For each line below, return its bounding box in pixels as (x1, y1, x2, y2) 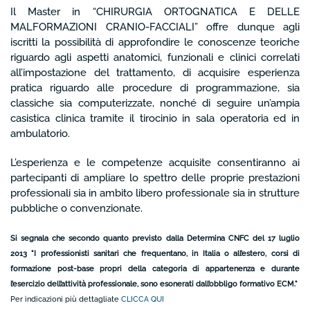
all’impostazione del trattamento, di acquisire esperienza (10, 66, 300, 80)
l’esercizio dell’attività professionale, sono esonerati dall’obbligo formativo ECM (10, 280, 294, 289)
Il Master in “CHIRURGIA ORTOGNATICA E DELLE (10, 6, 300, 19)
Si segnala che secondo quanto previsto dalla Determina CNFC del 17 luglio (10, 234, 300, 243)
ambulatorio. (10, 127, 70, 140)
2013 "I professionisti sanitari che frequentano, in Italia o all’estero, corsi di (10, 249, 300, 258)
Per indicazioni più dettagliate (10, 295, 121, 304)
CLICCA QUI (121, 295, 164, 304)
